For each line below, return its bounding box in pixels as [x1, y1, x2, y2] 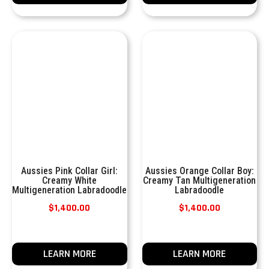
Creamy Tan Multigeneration [143, 175, 256, 186]
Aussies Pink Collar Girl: [21, 165, 118, 177]
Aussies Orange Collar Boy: [145, 165, 254, 177]
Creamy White [42, 175, 97, 186]
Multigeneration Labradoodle [12, 184, 127, 196]
